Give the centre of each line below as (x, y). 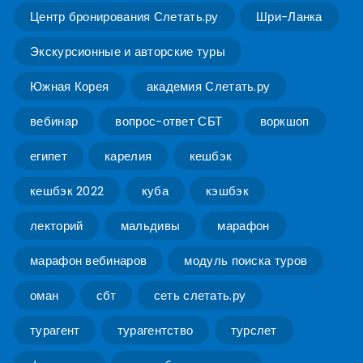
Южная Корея (70, 87)
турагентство (155, 331)
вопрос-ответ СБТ (169, 122)
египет (49, 156)
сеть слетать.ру (200, 296)
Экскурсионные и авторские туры (128, 52)
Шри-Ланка (289, 17)
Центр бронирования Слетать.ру (124, 17)
